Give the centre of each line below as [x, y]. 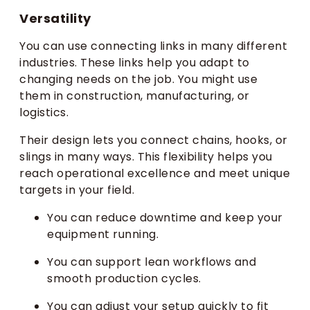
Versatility [55, 19]
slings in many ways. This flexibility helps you [146, 157]
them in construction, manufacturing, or [135, 96]
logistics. [44, 113]
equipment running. [103, 235]
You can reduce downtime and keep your [165, 218]
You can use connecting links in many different [153, 46]
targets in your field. [77, 190]
